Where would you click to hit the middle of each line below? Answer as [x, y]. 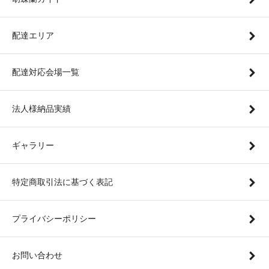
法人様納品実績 [41, 108]
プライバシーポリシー [54, 218]
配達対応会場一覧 [46, 72]
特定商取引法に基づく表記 [62, 182]
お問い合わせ [37, 255]
